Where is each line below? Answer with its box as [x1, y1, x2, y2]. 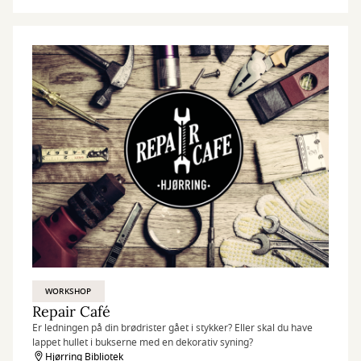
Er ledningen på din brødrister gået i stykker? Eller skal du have [32, 321, 313, 335]
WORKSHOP [45, 285, 92, 297]
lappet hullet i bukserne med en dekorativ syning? [32, 335, 253, 350]
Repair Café [32, 302, 110, 321]
